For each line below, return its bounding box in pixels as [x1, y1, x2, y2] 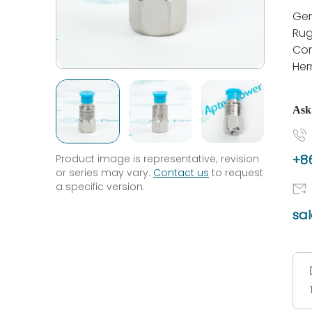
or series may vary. [56, 166, 153, 180]
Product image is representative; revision [56, 152, 259, 166]
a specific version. [56, 180, 145, 194]
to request [209, 166, 263, 180]
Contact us [153, 166, 209, 180]
